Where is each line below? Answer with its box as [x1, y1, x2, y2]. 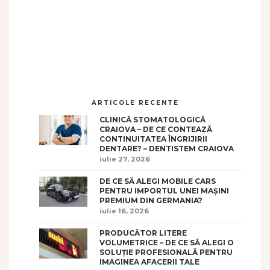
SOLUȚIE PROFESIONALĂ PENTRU [99, 248, 233, 257]
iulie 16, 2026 [99, 207, 149, 216]
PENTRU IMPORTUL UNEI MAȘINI [99, 186, 229, 196]
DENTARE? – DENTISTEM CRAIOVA [99, 144, 234, 154]
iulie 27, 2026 [99, 155, 150, 164]
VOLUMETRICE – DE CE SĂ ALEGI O [99, 238, 234, 248]
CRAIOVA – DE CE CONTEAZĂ [99, 125, 212, 134]
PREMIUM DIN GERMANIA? [99, 196, 202, 206]
